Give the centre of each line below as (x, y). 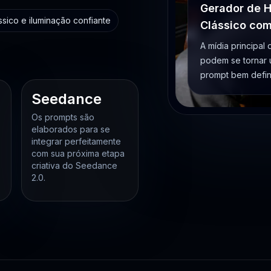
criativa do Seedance (75, 165)
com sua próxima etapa (78, 153)
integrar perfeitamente (77, 141)
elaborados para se (71, 129)
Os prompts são (63, 117)
